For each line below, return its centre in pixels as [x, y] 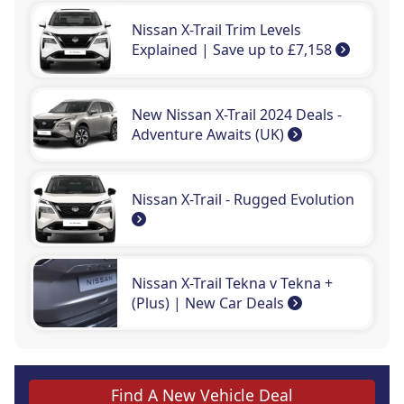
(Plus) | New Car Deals [210, 303]
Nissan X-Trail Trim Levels [217, 30]
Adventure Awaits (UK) [210, 135]
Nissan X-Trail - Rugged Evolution [243, 199]
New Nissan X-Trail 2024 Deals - [237, 115]
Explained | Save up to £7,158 [234, 50]
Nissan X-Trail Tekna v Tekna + [233, 284]
